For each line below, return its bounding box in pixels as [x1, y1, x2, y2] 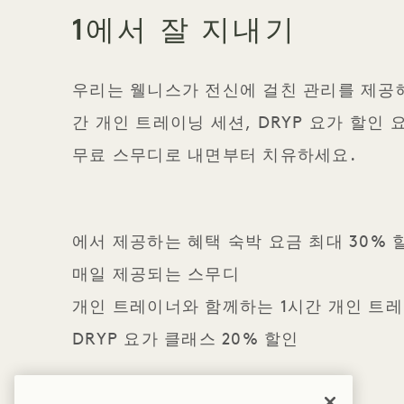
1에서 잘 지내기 [72, 13, 297, 48]
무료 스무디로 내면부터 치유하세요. [72, 148, 356, 166]
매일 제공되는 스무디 [72, 267, 240, 285]
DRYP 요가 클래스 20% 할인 [72, 332, 299, 350]
